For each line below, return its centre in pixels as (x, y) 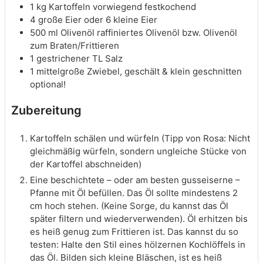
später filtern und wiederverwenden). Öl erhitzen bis (139, 218)
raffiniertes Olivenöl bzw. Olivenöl (167, 32)
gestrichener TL (70, 58)
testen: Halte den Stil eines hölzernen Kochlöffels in (138, 244)
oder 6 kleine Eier (121, 19)
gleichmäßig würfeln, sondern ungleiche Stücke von (138, 151)
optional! (48, 84)
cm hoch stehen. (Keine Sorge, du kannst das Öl (129, 205)
